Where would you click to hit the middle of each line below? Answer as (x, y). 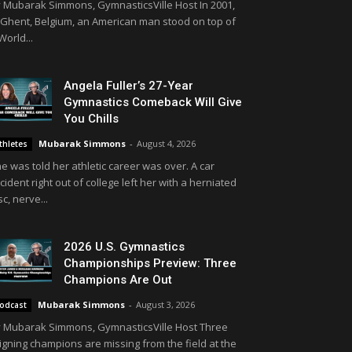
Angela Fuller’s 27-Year (128, 86)
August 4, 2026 (166, 143)
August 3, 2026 (165, 304)
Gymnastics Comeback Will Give (153, 102)
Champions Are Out (118, 280)
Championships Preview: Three (150, 263)
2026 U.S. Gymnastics (124, 247)
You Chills (91, 119)
